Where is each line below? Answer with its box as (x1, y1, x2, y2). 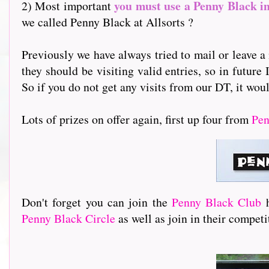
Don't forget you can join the (22, 193, 172, 210)
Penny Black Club (171, 193, 266, 210)
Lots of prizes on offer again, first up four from (22, 111, 252, 127)
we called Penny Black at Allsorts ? (22, 14, 193, 30)
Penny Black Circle (22, 210, 115, 226)
